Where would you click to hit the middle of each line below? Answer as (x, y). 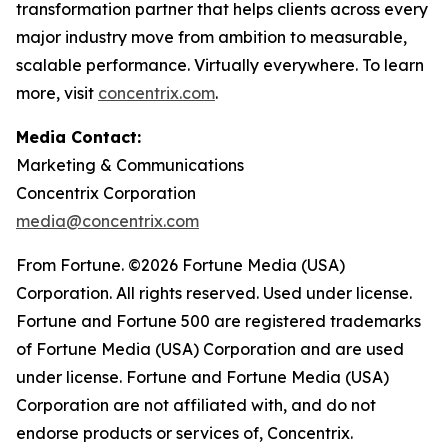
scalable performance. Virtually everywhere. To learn (220, 65)
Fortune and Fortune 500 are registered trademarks (218, 321)
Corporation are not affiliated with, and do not (196, 405)
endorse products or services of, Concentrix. (184, 433)
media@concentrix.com (107, 221)
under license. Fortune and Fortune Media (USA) (202, 377)
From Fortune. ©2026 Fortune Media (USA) (180, 265)
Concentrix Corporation (106, 193)
